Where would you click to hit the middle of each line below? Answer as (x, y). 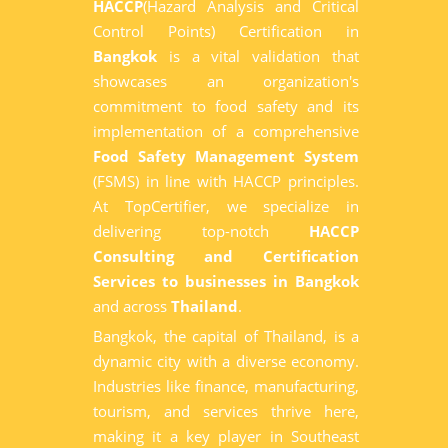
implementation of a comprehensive (226, 131)
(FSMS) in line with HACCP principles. (226, 181)
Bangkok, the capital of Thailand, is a (226, 336)
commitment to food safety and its (226, 106)
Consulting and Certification (226, 256)
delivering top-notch (201, 231)
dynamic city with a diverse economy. (226, 361)
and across (132, 306)
